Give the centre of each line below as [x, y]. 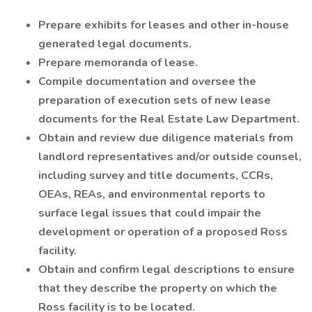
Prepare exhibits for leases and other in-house [164, 25]
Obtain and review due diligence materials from [166, 138]
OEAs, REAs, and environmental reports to [152, 194]
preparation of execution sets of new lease [155, 100]
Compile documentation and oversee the [147, 81]
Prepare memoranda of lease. [118, 63]
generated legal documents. [115, 44]
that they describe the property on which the [158, 288]
